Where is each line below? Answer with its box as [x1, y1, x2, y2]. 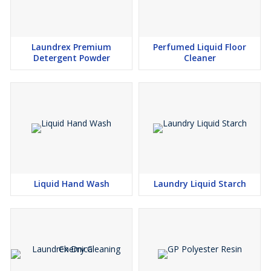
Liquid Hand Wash [33, 178, 109, 189]
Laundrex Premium [31, 41, 111, 53]
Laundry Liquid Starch [153, 178, 246, 189]
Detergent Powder [33, 52, 110, 64]
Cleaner [183, 52, 216, 64]
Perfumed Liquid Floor [153, 41, 246, 53]
